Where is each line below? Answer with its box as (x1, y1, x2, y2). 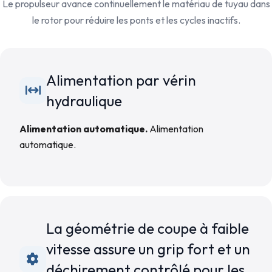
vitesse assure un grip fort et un (46, 240, 250, 258)
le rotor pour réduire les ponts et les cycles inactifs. (32, 14, 240, 26)
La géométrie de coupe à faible (46, 219, 249, 237)
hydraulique (46, 92, 122, 110)
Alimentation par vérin (46, 71, 196, 89)
